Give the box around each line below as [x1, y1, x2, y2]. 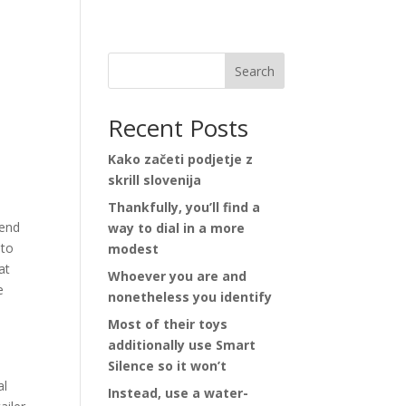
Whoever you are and [108, 267, 247, 285]
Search [234, 62, 275, 80]
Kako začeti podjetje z [108, 150, 254, 168]
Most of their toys [108, 315, 228, 333]
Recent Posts [108, 111, 249, 144]
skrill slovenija [108, 171, 202, 188]
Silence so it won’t [108, 357, 227, 374]
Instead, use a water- [108, 384, 249, 401]
